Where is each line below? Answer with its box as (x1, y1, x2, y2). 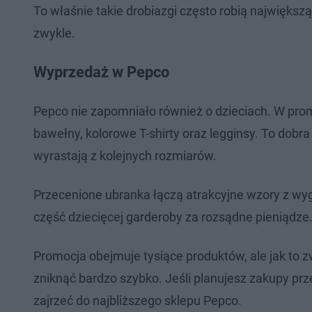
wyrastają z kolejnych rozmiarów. (33, 148, 217, 163)
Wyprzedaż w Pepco (33, 63, 169, 81)
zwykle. (33, 26, 75, 40)
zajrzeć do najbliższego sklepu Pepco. (33, 293, 242, 308)
